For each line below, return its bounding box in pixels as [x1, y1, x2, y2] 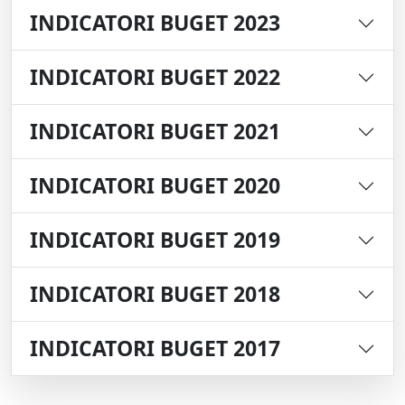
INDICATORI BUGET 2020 [30, 171, 280, 201]
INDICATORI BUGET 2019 [30, 225, 280, 255]
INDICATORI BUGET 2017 [30, 334, 280, 363]
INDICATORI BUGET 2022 [30, 62, 280, 92]
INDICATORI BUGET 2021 [30, 117, 280, 146]
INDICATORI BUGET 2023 [30, 8, 280, 38]
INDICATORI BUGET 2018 [30, 279, 280, 309]
